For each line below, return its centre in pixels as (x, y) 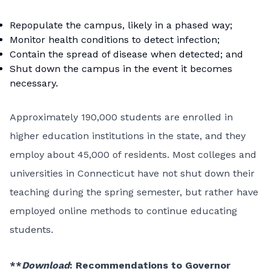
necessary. (34, 83)
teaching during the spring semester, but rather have (134, 192)
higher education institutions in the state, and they (128, 136)
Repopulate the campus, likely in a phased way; (121, 25)
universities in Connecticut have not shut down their (132, 173)
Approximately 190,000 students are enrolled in (121, 117)
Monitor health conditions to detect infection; (115, 40)
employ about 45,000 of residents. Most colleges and (133, 155)
